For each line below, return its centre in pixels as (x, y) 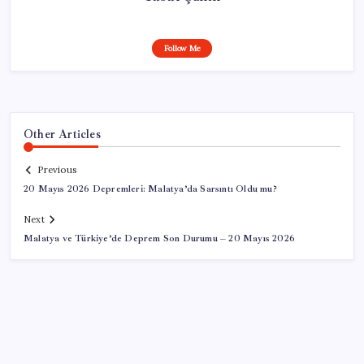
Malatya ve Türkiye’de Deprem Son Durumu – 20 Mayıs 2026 (159, 239)
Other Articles (62, 134)
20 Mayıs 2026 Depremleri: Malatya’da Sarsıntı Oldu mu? (150, 189)
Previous (57, 170)
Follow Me (182, 48)
